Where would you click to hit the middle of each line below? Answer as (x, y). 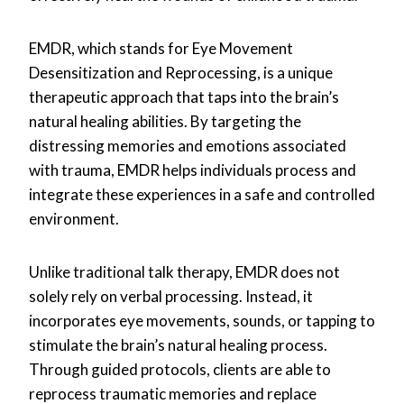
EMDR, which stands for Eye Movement (161, 48)
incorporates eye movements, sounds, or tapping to (202, 320)
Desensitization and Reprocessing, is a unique (181, 72)
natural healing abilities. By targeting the (165, 121)
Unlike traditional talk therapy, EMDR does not (184, 271)
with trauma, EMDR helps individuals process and (193, 170)
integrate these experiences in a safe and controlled (202, 194)
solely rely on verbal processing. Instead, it (171, 296)
